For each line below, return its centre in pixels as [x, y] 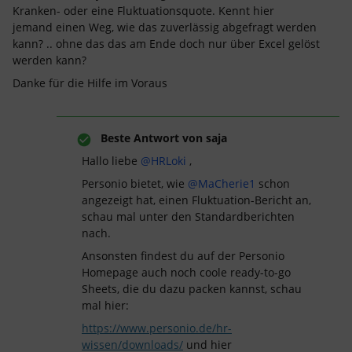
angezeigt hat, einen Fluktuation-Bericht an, [196, 200]
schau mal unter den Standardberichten [188, 216]
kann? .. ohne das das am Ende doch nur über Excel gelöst [166, 44]
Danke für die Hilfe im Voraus [90, 83]
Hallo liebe [111, 161]
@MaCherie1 [222, 183]
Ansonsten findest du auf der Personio [183, 256]
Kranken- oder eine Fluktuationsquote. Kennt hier [143, 11]
